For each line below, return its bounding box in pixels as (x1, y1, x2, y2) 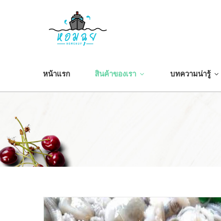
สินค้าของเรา (95, 70, 138, 78)
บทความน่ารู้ (170, 70, 213, 78)
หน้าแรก (43, 70, 70, 78)
